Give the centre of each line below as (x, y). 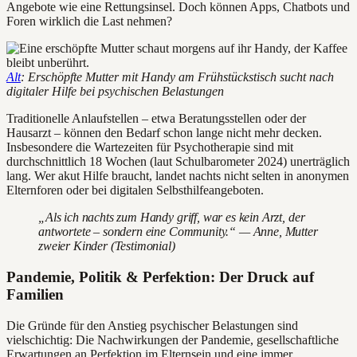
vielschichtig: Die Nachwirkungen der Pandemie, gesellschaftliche (173, 339)
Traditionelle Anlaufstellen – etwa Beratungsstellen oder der (156, 119)
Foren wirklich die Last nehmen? (89, 22)
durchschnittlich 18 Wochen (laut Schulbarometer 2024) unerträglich (178, 162)
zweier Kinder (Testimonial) (107, 246)
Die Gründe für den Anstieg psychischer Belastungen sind (152, 325)
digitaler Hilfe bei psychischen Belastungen (115, 92)
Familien (35, 295)
